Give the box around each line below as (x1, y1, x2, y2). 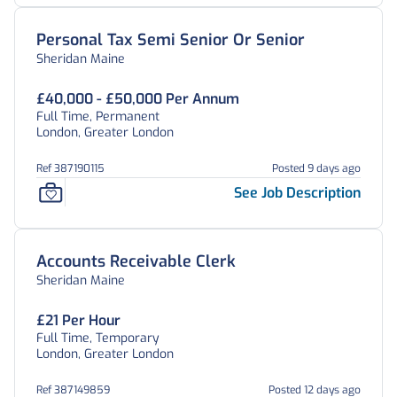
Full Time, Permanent (36, 108, 160, 125)
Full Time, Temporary (36, 330, 160, 346)
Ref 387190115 (36, 161, 105, 175)
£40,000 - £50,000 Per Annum (36, 90, 239, 108)
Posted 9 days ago (272, 161, 361, 175)
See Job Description (234, 183, 361, 202)
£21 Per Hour (36, 311, 121, 330)
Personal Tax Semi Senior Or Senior (36, 29, 305, 51)
